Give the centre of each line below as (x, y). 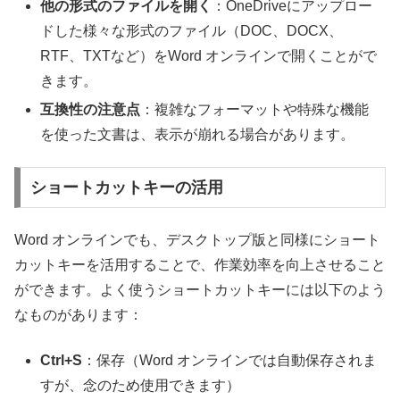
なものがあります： (79, 315)
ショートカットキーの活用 (126, 187)
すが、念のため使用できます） (141, 385)
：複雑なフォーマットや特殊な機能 (255, 109)
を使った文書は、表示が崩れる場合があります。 (198, 134)
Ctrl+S (62, 360)
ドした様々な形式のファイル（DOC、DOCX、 (192, 31)
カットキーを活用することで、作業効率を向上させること (200, 265)
